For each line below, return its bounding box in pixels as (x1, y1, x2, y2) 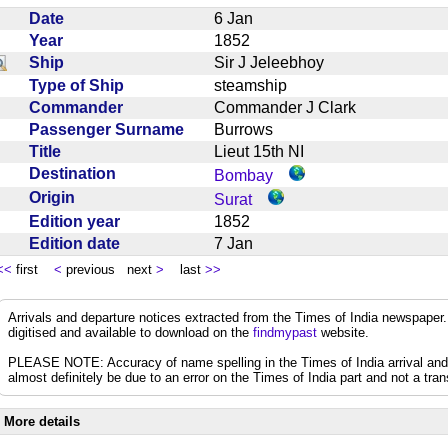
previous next (62, 261, 156, 277)
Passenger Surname (29, 120, 192, 138)
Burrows (214, 120, 289, 138)
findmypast (253, 324, 317, 340)
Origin (29, 188, 83, 206)
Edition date (29, 234, 128, 252)
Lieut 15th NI (214, 142, 320, 160)
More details (4, 413, 80, 429)
